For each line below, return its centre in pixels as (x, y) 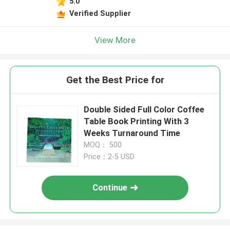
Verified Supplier (100, 13)
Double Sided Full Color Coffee (144, 110)
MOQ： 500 (103, 145)
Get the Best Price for (115, 80)
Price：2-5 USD (109, 157)
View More (115, 40)
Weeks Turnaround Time (132, 133)
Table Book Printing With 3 (137, 121)
